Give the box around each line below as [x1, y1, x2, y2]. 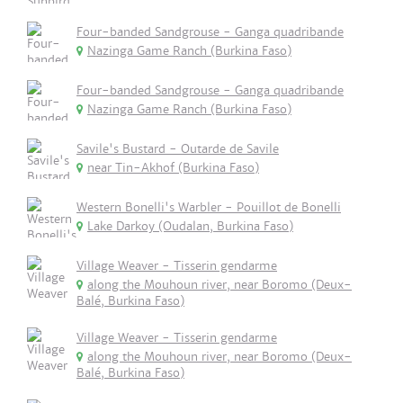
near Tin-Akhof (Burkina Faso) [87, 160, 259, 175]
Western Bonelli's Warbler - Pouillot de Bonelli [76, 200, 341, 215]
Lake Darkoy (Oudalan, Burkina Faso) [87, 219, 293, 234]
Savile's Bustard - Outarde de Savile [76, 141, 279, 157]
